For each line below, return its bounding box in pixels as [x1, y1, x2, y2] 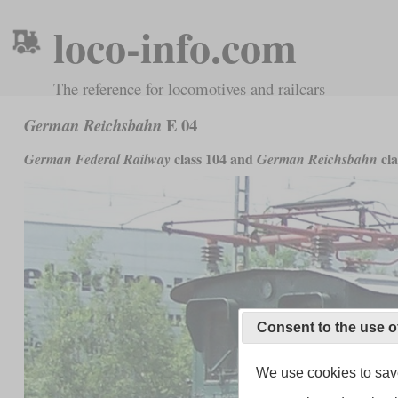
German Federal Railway [23, 148, 171, 169]
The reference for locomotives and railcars [53, 77, 325, 99]
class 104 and [170, 147, 257, 169]
